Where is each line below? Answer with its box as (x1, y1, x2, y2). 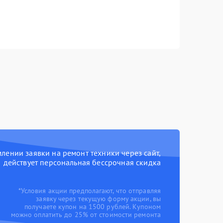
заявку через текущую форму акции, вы (36, 194, 161, 203)
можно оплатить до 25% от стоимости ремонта (10, 210, 161, 219)
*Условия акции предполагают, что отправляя (18, 186, 161, 195)
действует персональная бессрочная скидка (3, 157, 161, 167)
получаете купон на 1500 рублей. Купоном (24, 202, 161, 211)
